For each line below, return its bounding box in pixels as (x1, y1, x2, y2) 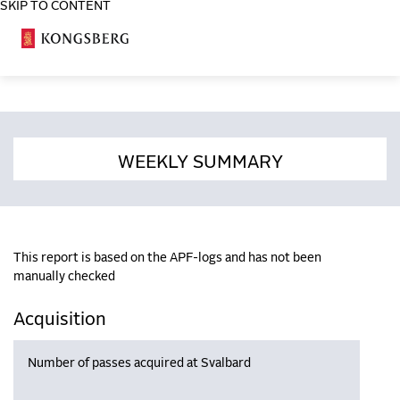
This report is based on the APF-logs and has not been (13, 251, 321, 264)
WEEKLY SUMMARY (117, 153, 283, 171)
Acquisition (13, 310, 106, 329)
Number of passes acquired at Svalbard (28, 356, 251, 370)
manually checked (13, 270, 115, 283)
